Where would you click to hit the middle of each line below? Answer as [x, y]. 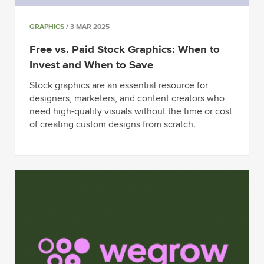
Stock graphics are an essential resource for [119, 85]
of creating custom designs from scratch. [113, 124]
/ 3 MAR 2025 [87, 27]
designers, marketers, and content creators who [127, 98]
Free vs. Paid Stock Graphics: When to [125, 50]
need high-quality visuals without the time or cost [131, 111]
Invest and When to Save [91, 65]
